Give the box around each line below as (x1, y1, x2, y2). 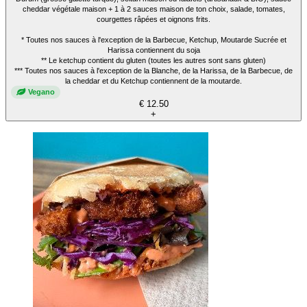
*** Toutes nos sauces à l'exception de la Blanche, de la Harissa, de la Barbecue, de (14, 66, 293, 75)
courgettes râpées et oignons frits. (97, 14, 210, 23)
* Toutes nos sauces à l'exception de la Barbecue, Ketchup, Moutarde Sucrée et (21, 35, 286, 44)
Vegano (28, 88, 55, 97)
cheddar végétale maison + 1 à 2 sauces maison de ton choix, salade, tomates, (22, 4, 285, 13)
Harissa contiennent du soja (107, 45, 200, 54)
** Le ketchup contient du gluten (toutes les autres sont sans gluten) (41, 56, 266, 64)
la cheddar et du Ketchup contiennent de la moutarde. (65, 76, 242, 85)
